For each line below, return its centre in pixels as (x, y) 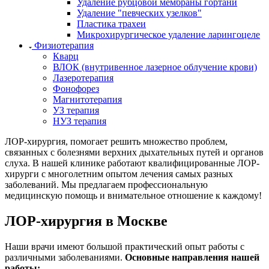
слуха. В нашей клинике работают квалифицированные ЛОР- (132, 163)
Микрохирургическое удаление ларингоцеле (168, 34)
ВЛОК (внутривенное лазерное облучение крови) (155, 67)
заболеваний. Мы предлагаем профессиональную (106, 184)
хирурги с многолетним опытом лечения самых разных (119, 174)
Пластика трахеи (111, 23)
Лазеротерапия (83, 77)
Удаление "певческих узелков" (139, 13)
